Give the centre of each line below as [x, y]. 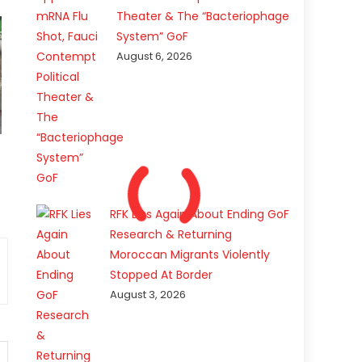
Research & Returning [171, 235]
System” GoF [153, 37]
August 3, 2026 [148, 295]
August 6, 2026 [155, 57]
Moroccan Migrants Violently [190, 255]
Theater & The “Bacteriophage [203, 17]
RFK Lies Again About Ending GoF [200, 215]
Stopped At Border [162, 275]
